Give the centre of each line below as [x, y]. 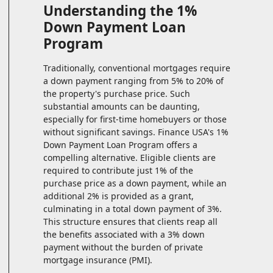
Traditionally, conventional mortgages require [137, 68]
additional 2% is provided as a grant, [119, 196]
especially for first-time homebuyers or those [135, 119]
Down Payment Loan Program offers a [120, 145]
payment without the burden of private [123, 247]
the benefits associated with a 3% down [124, 235]
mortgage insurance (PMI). [98, 260]
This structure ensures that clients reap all [130, 222]
